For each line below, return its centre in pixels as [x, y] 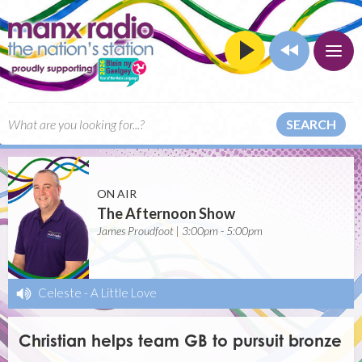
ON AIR [117, 194]
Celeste [60, 292]
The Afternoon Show [166, 214]
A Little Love [124, 292]
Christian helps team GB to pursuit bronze [181, 340]
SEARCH [311, 124]
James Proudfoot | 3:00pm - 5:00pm [180, 231]
